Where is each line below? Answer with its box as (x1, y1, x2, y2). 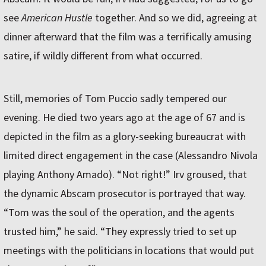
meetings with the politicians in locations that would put (4, 243, 254, 258)
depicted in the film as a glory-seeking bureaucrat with (4, 129, 246, 144)
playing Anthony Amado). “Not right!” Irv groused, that (4, 167, 247, 182)
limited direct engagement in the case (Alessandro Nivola (4, 148, 258, 163)
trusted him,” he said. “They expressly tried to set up (4, 224, 236, 239)
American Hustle (21, 11, 93, 25)
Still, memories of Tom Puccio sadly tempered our (4, 91, 227, 106)
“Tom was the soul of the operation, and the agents (4, 205, 235, 220)
